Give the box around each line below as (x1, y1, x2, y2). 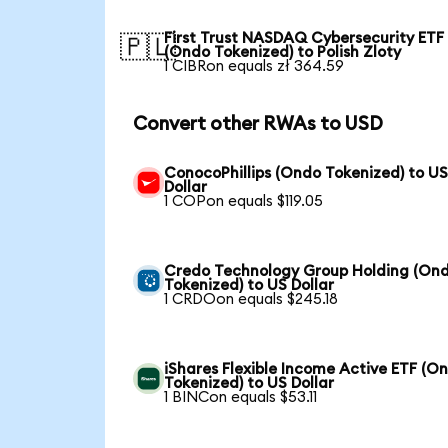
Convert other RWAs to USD (132, 115, 383, 134)
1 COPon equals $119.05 (164, 193, 324, 209)
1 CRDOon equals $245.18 (164, 291, 339, 307)
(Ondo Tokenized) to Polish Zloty (164, 44, 402, 60)
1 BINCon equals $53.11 (164, 389, 318, 405)
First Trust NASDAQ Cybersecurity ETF (164, 30, 445, 46)
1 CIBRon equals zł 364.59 (164, 58, 345, 74)
